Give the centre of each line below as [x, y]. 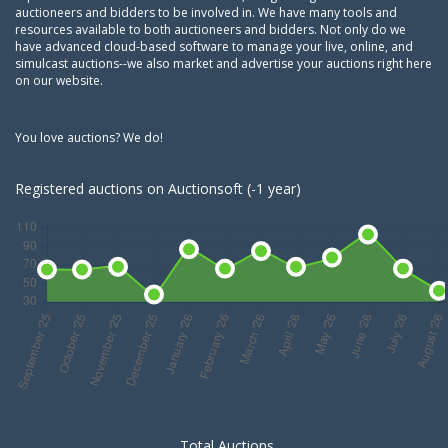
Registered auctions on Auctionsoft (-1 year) [158, 188]
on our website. [59, 80]
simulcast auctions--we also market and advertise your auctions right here [223, 63]
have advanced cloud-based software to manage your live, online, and [214, 46]
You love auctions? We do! [89, 137]
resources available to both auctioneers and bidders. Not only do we [210, 29]
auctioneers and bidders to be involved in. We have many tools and [206, 12]
